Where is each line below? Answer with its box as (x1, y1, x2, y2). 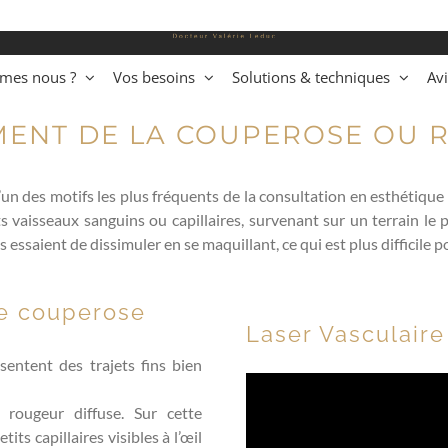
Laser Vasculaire (246, 321, 445, 347)
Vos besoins (113, 66, 195, 87)
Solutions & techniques (232, 66, 390, 87)
